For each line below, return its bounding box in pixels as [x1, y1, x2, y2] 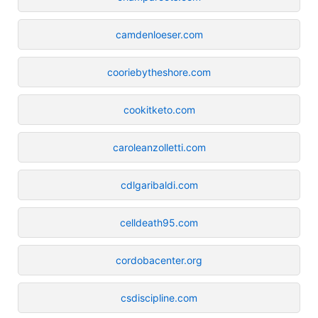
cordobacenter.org [116, 253, 202, 266]
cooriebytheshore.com [107, 65, 211, 78]
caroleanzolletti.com [112, 141, 206, 153]
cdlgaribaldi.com [120, 178, 198, 191]
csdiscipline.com [121, 291, 197, 304]
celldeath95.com [120, 216, 198, 229]
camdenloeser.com [115, 28, 203, 40]
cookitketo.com [123, 103, 195, 116]
